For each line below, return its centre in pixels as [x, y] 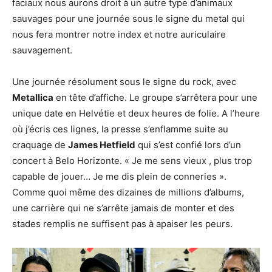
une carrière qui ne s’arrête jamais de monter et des [123, 208]
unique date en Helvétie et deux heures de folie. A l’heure [136, 113]
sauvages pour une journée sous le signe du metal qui [128, 19]
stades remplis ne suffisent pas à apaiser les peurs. [122, 224]
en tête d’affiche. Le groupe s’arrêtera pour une [155, 97]
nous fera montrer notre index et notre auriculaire [119, 34]
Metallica [33, 97]
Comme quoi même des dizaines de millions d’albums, [128, 192]
